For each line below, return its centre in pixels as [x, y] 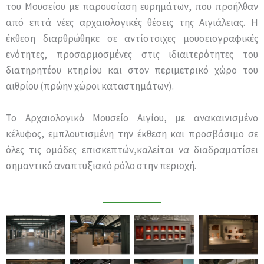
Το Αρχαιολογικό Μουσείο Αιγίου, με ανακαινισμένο [132, 118]
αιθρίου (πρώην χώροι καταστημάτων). [90, 86]
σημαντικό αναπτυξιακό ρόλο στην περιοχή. [101, 166]
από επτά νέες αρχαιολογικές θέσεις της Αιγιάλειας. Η [132, 22]
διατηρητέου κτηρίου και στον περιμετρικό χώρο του [132, 70]
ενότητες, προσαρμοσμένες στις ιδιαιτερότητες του [132, 54]
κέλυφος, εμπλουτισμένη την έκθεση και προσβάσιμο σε [132, 134]
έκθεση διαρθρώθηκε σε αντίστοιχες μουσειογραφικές [132, 38]
